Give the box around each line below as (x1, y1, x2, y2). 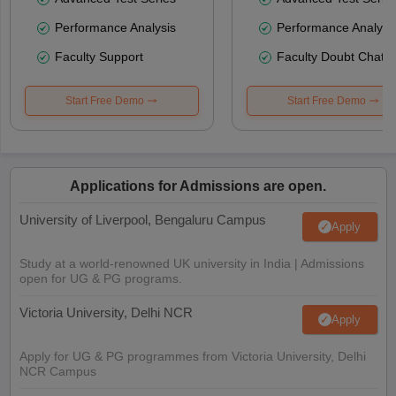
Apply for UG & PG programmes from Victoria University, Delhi (19, 348, 366, 363)
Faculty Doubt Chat (276, 49, 385, 64)
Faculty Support (54, 49, 143, 64)
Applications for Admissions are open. (70, 178, 326, 194)
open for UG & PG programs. (19, 270, 182, 286)
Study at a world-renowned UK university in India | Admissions (19, 255, 364, 270)
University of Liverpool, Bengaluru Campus (19, 211, 266, 227)
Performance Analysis (54, 19, 176, 34)
